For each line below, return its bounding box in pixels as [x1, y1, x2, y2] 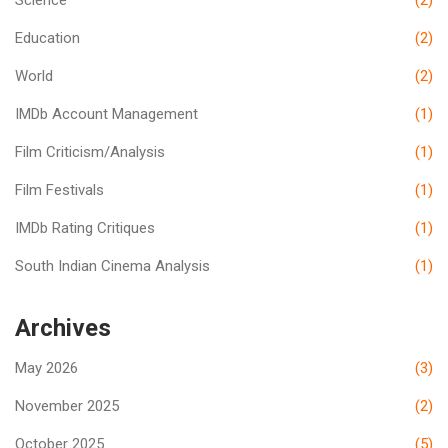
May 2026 [15, 358, 78, 377]
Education [15, 28, 80, 47]
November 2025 [15, 396, 119, 415]
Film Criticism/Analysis [15, 142, 165, 161]
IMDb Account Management [15, 104, 198, 123]
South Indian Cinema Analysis [15, 256, 210, 275]
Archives [15, 313, 111, 342]
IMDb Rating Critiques [15, 218, 155, 237]
